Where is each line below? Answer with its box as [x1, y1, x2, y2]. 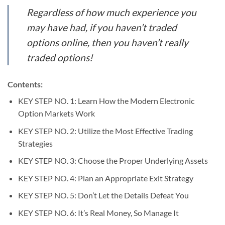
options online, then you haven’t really [27, 37, 188, 48]
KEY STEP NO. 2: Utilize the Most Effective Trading [18, 126, 193, 136]
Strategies [18, 138, 53, 148]
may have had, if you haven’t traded [27, 22, 177, 33]
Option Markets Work [18, 108, 95, 118]
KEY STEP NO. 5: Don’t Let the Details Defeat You [18, 190, 189, 200]
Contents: [8, 79, 43, 89]
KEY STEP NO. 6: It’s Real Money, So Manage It [18, 207, 179, 217]
